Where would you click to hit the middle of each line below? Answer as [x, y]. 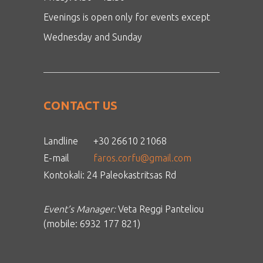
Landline [61, 141]
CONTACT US [80, 106]
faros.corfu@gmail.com [142, 158]
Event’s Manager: [80, 209]
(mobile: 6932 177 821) [92, 224]
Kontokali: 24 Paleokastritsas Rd [110, 175]
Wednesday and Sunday [93, 37]
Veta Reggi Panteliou [160, 209]
